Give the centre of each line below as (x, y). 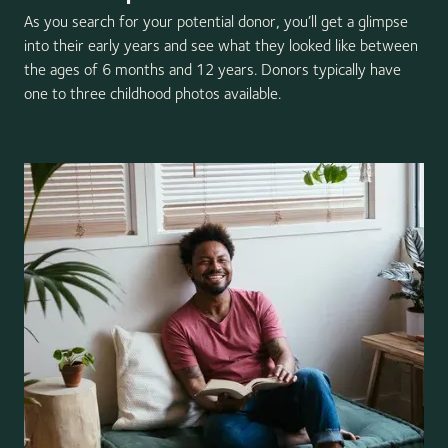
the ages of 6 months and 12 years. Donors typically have (212, 69)
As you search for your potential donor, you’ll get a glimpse (216, 21)
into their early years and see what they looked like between (221, 45)
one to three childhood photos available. (152, 93)
